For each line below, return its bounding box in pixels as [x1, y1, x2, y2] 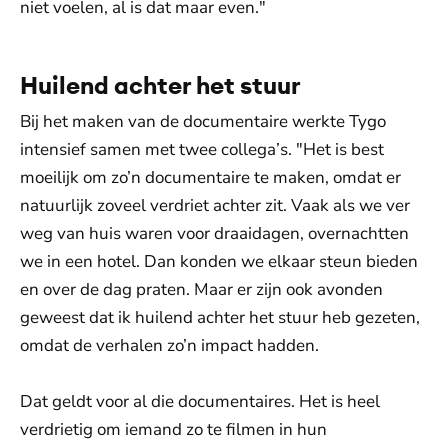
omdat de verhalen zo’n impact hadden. [20, 334, 319, 357]
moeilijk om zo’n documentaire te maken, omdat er [20, 166, 401, 189]
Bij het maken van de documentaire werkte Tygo [20, 110, 386, 133]
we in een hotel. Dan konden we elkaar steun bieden [20, 250, 418, 273]
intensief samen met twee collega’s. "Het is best [20, 138, 384, 161]
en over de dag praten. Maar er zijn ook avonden [20, 278, 383, 301]
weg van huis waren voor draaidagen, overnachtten [20, 222, 409, 245]
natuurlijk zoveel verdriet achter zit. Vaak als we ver [20, 194, 410, 217]
